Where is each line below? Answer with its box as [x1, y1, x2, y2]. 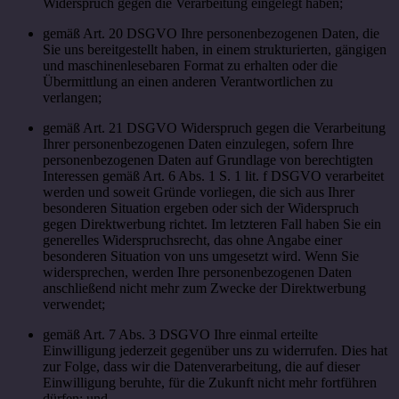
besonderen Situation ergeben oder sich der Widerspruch [43, 199, 359, 216]
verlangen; [43, 89, 102, 105]
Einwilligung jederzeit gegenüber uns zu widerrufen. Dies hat [43, 342, 387, 358]
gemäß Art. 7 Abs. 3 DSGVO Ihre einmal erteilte [43, 326, 318, 342]
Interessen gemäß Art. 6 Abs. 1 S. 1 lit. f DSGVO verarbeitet [43, 167, 384, 183]
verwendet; [43, 296, 105, 312]
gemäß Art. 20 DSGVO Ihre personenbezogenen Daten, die [43, 25, 379, 41]
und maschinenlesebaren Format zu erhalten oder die [43, 57, 338, 73]
